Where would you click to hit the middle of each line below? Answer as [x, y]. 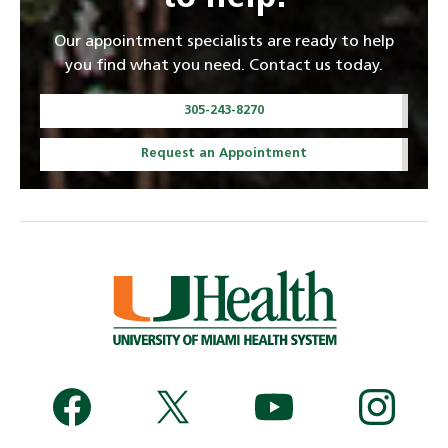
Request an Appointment [224, 154]
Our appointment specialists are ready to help [224, 42]
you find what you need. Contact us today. [224, 66]
